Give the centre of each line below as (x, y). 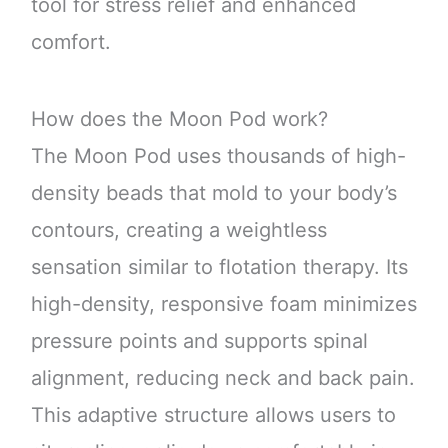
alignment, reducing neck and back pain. (222, 378)
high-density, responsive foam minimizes (223, 304)
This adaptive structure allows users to (213, 415)
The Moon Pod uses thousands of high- (218, 156)
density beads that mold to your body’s (213, 193)
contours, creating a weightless (178, 230)
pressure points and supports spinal (199, 341)
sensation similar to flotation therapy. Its (219, 267)
